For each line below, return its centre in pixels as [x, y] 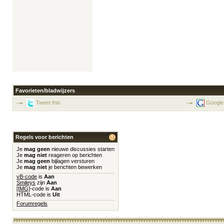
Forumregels [32, 203]
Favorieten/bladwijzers [45, 90]
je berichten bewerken [74, 167]
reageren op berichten [74, 155]
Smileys [26, 182]
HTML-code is [34, 194]
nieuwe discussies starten [82, 149]
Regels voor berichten [44, 137]
